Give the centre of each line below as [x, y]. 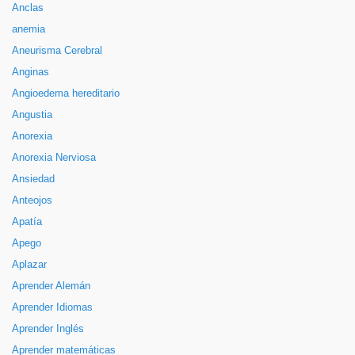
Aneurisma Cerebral [57, 51]
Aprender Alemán [51, 286]
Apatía [27, 222]
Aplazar [29, 265]
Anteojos [32, 200]
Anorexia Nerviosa [54, 158]
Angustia [32, 115]
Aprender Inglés [48, 329]
